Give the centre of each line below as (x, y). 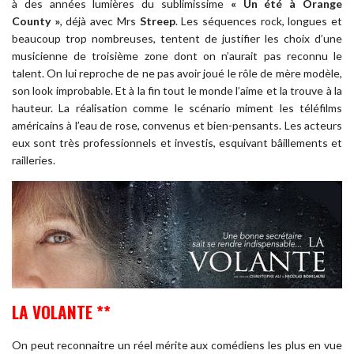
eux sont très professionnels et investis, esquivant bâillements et (177, 143)
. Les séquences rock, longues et (259, 21)
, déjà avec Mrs (100, 21)
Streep (157, 21)
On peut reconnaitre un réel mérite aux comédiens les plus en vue (177, 345)
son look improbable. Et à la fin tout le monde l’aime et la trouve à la (177, 91)
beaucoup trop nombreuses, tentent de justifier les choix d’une (177, 39)
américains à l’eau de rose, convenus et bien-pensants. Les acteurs (177, 126)
